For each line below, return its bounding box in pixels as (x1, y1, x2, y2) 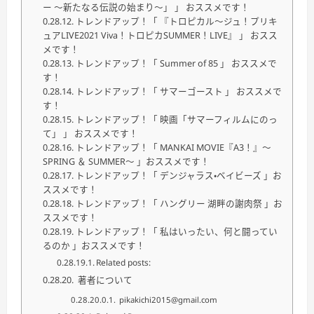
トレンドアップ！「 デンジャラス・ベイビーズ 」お (75, 169, 282, 182)
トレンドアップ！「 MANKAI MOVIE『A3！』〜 (75, 141, 271, 154)
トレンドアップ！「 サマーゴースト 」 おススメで (75, 85, 282, 98)
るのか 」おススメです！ (43, 239, 145, 252)
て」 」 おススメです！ (43, 127, 138, 140)
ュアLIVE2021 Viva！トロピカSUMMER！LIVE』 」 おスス (43, 29, 278, 42)
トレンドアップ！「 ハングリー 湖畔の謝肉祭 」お (75, 197, 282, 210)
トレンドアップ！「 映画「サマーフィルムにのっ (75, 113, 278, 126)
